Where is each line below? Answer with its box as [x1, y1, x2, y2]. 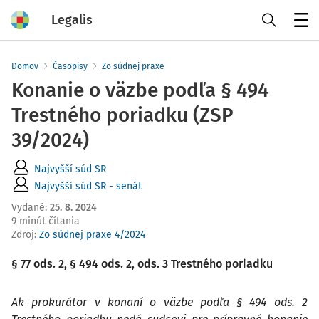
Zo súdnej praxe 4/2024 [39, 229, 145, 241]
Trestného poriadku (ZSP [11, 103, 234, 127]
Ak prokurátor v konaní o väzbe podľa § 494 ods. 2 [11, 296, 308, 309]
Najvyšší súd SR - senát [34, 179, 142, 192]
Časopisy [53, 61, 88, 71]
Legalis [51, 11, 93, 28]
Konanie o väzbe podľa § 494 [11, 78, 268, 102]
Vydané [11, 202, 45, 214]
